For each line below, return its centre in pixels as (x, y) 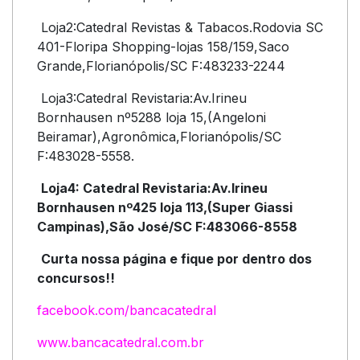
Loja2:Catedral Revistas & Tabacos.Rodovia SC (180, 27)
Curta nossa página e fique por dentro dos (176, 259)
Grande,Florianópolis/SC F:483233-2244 (161, 66)
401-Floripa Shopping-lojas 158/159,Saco (163, 47)
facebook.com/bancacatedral (127, 310)
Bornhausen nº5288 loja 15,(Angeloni (151, 117)
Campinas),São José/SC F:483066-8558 (167, 227)
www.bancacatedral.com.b (118, 342)
